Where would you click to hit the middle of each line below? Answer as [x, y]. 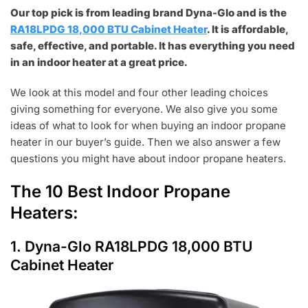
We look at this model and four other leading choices [139, 92]
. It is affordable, [247, 29]
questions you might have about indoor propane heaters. [150, 158]
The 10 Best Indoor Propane [120, 191]
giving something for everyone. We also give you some [144, 109]
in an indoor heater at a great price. [100, 62]
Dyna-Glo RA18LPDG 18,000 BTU [139, 246]
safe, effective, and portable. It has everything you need [153, 45]
